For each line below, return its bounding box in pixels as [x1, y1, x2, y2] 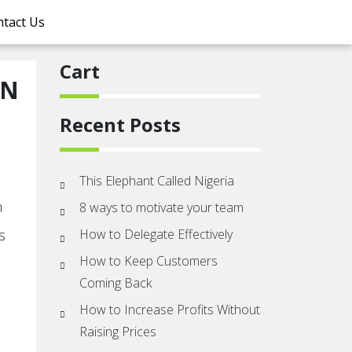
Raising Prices [79, 323, 156, 340]
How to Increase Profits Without [79, 301, 260, 318]
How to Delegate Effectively [79, 225, 233, 243]
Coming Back [79, 274, 152, 291]
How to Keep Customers [79, 252, 218, 269]
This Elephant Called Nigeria [79, 172, 234, 189]
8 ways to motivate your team [79, 199, 244, 216]
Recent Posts [60, 112, 181, 137]
